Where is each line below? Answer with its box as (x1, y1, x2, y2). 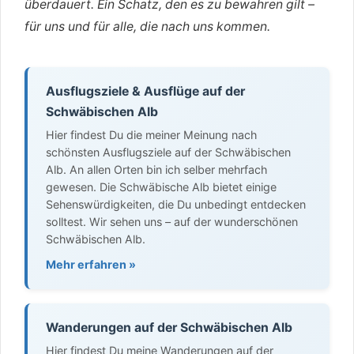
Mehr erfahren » (45, 258, 136, 272)
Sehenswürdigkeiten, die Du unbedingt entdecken (45, 197, 306, 211)
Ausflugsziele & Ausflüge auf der (45, 84, 245, 100)
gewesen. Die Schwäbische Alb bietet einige (45, 179, 277, 194)
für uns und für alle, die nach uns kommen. (24, 18, 270, 34)
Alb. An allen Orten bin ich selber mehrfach (45, 162, 267, 176)
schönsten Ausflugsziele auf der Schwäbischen (45, 145, 291, 159)
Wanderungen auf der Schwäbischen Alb (45, 320, 292, 336)
